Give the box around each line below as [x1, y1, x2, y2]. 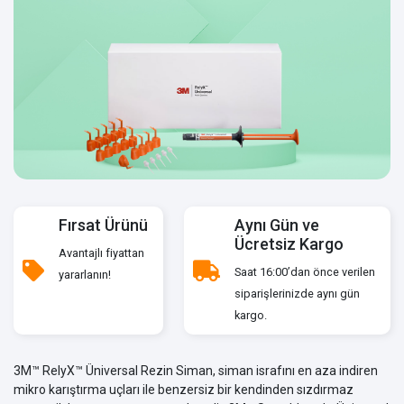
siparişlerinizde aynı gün [234, 286, 361, 300]
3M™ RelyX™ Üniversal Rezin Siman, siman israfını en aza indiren [14, 363, 378, 378]
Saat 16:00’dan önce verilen [234, 264, 376, 279]
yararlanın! [59, 267, 111, 281]
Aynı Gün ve [234, 215, 320, 234]
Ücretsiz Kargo [234, 234, 344, 253]
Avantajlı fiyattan [59, 245, 144, 260]
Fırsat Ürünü [59, 215, 148, 234]
